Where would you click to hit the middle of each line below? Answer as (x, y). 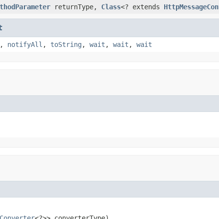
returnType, (76, 7)
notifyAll (25, 44)
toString (66, 44)
